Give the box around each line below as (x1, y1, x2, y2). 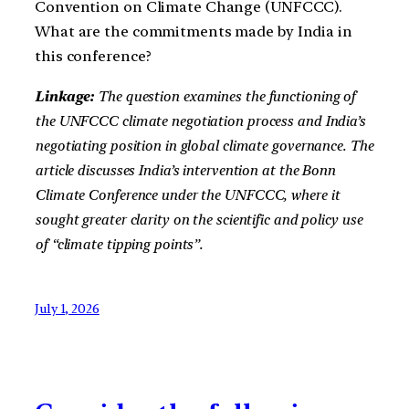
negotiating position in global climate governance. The (35, 136, 373, 154)
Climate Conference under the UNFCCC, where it (35, 185, 340, 204)
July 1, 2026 (35, 300, 100, 316)
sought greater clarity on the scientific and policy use (35, 210, 362, 228)
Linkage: (35, 87, 99, 105)
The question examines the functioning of (98, 87, 356, 105)
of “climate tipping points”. (35, 235, 204, 253)
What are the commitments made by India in (35, 23, 352, 41)
